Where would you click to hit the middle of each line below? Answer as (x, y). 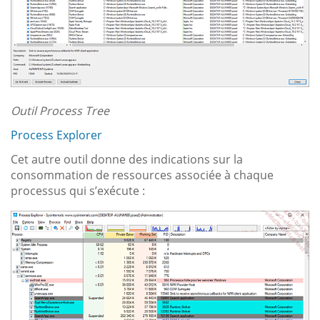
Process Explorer (56, 135)
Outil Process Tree (60, 110)
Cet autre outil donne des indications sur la (127, 159)
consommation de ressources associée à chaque (142, 175)
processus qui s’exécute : (78, 190)
